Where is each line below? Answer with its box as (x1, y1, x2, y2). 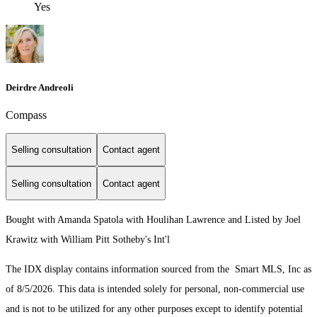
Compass (6, 108, 47, 121)
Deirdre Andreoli (6, 81, 74, 93)
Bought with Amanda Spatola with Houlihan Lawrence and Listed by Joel (6, 214, 301, 226)
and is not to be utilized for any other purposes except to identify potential (6, 304, 303, 315)
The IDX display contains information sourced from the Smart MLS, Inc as (6, 264, 311, 275)
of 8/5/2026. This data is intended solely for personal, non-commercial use (6, 284, 304, 295)
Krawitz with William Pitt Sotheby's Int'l (6, 234, 170, 246)
